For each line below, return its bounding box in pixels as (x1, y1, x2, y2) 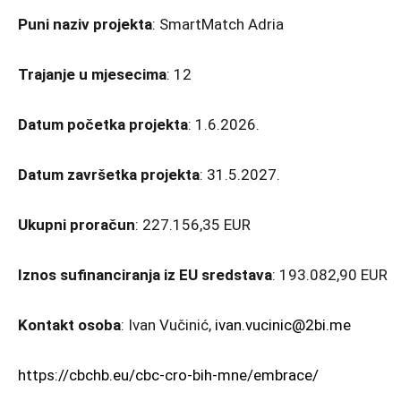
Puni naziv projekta (18, 15, 152, 33)
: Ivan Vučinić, (121, 316, 215, 334)
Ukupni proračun (18, 216, 135, 234)
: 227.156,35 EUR (135, 216, 251, 234)
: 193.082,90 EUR (272, 266, 388, 284)
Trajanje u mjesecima (18, 65, 166, 83)
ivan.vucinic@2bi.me (215, 316, 351, 334)
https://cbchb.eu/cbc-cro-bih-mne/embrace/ (18, 366, 319, 384)
